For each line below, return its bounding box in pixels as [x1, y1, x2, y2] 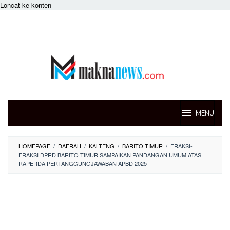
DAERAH [58, 142, 81, 150]
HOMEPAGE [18, 142, 50, 150]
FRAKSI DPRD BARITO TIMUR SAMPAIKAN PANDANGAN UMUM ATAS [18, 150, 201, 159]
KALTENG [89, 142, 114, 150]
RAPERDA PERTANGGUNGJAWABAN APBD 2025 [18, 159, 147, 167]
